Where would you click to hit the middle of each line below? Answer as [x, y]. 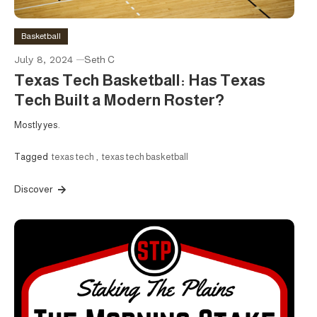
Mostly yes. [37, 125]
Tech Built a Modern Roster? [119, 100]
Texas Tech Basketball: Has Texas [140, 81]
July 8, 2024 [44, 60]
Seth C [99, 60]
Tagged [32, 157]
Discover [34, 189]
